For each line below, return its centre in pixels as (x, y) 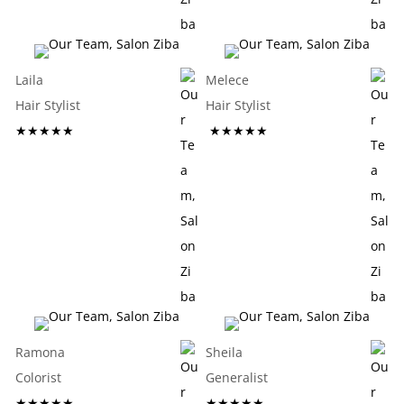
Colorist (87, 377)
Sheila (224, 352)
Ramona (41, 352)
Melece (227, 80)
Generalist (278, 377)
